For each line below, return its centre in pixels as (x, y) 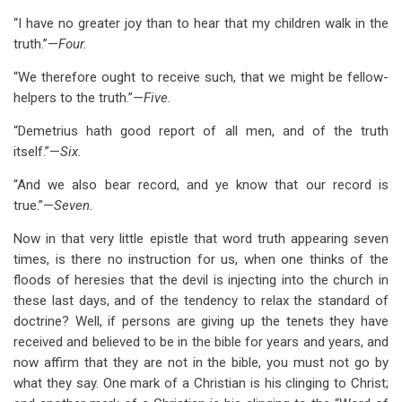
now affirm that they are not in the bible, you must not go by (201, 363)
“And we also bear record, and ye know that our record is (201, 185)
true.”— (34, 205)
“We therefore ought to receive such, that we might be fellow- (201, 77)
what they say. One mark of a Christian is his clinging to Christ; (201, 383)
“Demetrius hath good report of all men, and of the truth (201, 131)
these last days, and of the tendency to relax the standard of (201, 301)
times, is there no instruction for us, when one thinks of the (201, 259)
